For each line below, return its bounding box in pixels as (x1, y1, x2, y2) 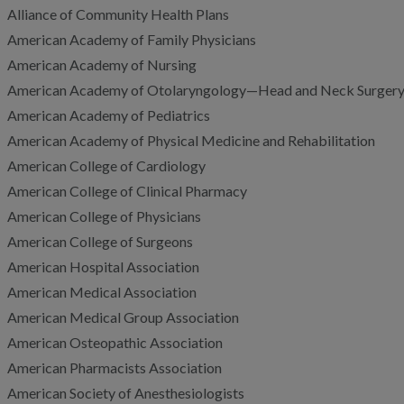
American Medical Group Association (7, 308, 239, 326)
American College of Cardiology (7, 157, 206, 174)
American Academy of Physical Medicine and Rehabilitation (7, 132, 375, 149)
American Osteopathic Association (7, 334, 223, 351)
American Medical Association (7, 283, 197, 300)
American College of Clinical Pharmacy (7, 182, 247, 199)
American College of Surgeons (7, 233, 193, 250)
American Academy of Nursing (7, 56, 197, 73)
